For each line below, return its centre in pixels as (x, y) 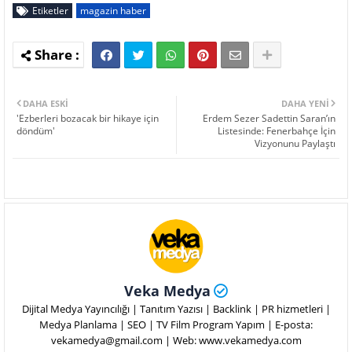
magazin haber (113, 11)
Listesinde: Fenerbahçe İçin (277, 131)
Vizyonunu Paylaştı (295, 144)
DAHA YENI (305, 104)
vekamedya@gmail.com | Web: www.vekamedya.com (176, 341)
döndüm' (36, 131)
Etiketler (50, 11)
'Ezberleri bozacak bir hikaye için (88, 119)
